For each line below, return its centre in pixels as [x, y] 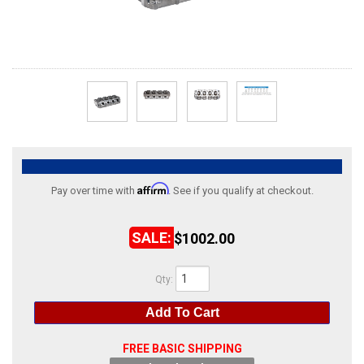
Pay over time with [94, 191]
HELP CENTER [54, 59]
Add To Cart [182, 312]
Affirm [152, 188]
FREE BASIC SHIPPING [182, 349]
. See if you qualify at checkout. [240, 191]
